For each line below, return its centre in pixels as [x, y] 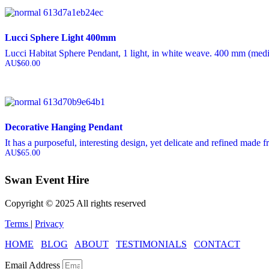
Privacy [49, 223]
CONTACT [217, 244]
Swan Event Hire [47, 180]
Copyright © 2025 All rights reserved [75, 203]
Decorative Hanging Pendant [64, 127]
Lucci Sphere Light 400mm [60, 38]
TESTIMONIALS [151, 244]
